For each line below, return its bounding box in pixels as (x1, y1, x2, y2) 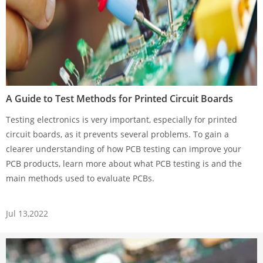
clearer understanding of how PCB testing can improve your (6, 143, 241, 154)
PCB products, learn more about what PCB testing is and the (6, 157, 242, 169)
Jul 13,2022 (6, 207, 48, 219)
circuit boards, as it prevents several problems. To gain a (6, 128, 229, 140)
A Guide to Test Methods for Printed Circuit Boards (6, 92, 233, 105)
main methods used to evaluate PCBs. (6, 172, 154, 184)
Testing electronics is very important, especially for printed (6, 113, 237, 125)
